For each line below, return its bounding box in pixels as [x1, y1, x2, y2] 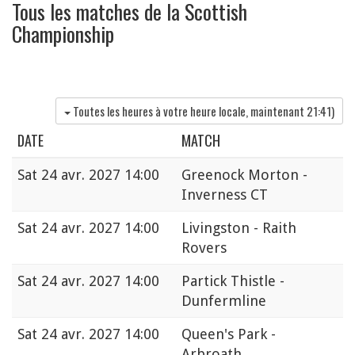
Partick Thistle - [181, 273, 284, 290]
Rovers [181, 239, 227, 257]
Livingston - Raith [181, 219, 296, 237]
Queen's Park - [181, 326, 276, 343]
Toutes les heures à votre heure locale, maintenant [73, 102, 307, 120]
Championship [12, 17, 114, 49]
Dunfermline [181, 292, 266, 310]
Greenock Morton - [181, 166, 307, 184]
